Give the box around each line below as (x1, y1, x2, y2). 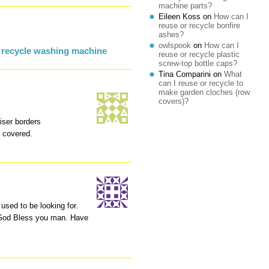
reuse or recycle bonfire (159, 21, 240, 30)
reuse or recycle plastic (159, 50, 240, 59)
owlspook (159, 41, 191, 50)
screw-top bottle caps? (159, 59, 237, 68)
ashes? (159, 30, 184, 39)
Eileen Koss (159, 12, 201, 21)
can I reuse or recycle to (159, 79, 243, 88)
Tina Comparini (159, 70, 211, 79)
